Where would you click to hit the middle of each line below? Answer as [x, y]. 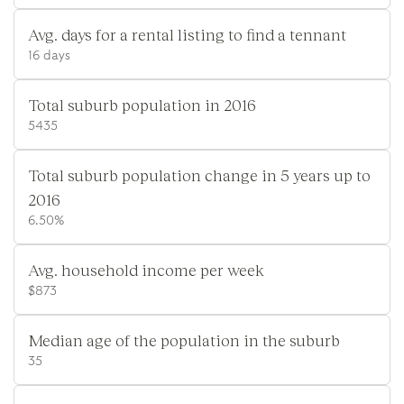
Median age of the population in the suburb [184, 340]
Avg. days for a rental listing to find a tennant [187, 34]
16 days [49, 55]
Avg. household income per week [146, 269]
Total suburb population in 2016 [142, 104]
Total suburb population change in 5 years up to [199, 174]
